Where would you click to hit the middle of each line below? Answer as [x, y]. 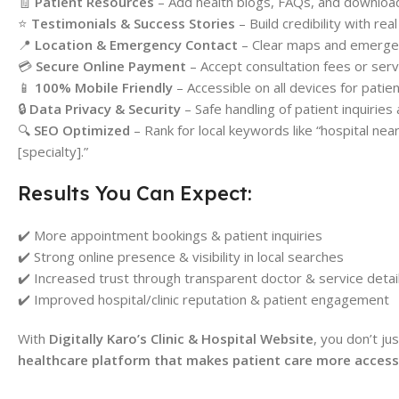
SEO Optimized [82, 130]
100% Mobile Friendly [104, 87]
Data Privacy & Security [105, 108]
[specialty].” [53, 151]
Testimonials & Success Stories [133, 23]
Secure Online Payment [111, 65]
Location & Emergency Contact [136, 44]
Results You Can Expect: [135, 193]
